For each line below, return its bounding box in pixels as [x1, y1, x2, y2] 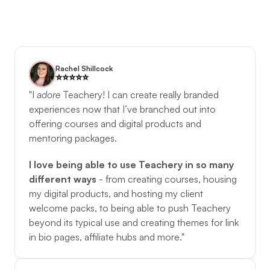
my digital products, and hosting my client [29, 187, 203, 199]
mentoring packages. [29, 132, 119, 144]
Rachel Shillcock [55, 64, 113, 73]
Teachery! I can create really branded [63, 89, 219, 101]
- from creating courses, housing [96, 173, 237, 185]
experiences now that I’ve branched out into [29, 103, 216, 115]
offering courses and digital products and [29, 118, 201, 130]
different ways [29, 173, 96, 185]
